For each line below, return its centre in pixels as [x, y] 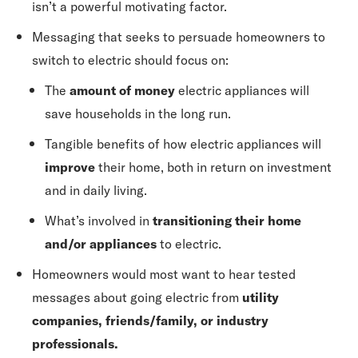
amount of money [122, 90]
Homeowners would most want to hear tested [164, 274]
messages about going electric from [137, 297]
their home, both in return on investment [213, 167]
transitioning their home [227, 221]
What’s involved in [99, 221]
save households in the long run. [138, 113]
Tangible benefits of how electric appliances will [183, 144]
